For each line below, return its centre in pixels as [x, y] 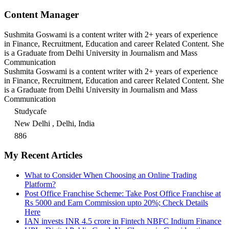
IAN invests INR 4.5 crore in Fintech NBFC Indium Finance [123, 221]
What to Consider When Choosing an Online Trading [111, 175]
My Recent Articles [43, 155]
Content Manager [41, 14]
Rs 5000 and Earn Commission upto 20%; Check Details [116, 202]
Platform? [40, 184]
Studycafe [30, 111]
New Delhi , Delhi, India [54, 123]
